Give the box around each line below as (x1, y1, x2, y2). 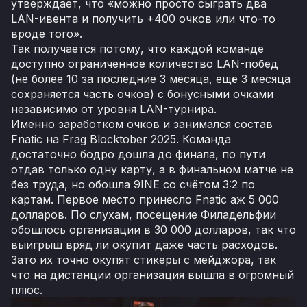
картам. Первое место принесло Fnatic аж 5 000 (11, 192, 279, 206)
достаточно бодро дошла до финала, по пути (11, 147, 265, 161)
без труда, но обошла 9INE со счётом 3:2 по (11, 177, 255, 191)
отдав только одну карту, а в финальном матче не (11, 162, 293, 176)
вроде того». (11, 26, 82, 40)
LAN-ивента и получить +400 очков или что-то (11, 11, 275, 25)
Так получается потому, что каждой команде (11, 41, 264, 56)
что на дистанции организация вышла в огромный (11, 267, 294, 282)
